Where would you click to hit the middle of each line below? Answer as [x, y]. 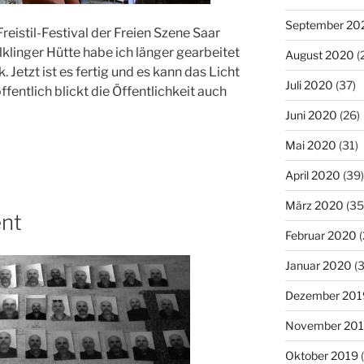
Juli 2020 [309, 84]
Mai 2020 [310, 145]
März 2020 [314, 205]
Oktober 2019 [321, 355]
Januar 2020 [318, 265]
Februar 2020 [321, 235]
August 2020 [319, 54]
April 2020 [312, 175]
